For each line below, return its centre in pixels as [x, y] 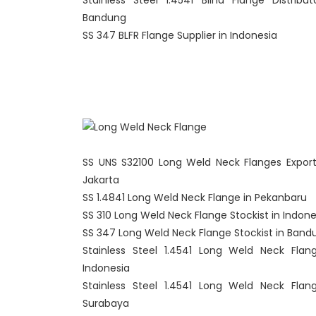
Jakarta [101, 180]
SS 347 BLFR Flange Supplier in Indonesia [180, 35]
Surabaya [106, 303]
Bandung [104, 18]
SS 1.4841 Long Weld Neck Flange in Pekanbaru [195, 197]
